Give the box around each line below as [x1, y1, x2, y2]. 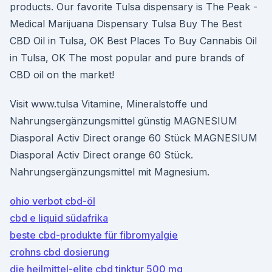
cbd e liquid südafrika [10, 212, 108, 224]
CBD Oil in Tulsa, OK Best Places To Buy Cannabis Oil [10, 35, 257, 47]
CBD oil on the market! [10, 69, 114, 81]
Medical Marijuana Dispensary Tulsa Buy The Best [10, 18, 242, 30]
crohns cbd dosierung [10, 246, 109, 258]
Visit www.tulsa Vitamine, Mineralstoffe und [10, 98, 208, 110]
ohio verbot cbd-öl [10, 195, 95, 207]
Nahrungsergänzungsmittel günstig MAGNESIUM [10, 115, 237, 127]
